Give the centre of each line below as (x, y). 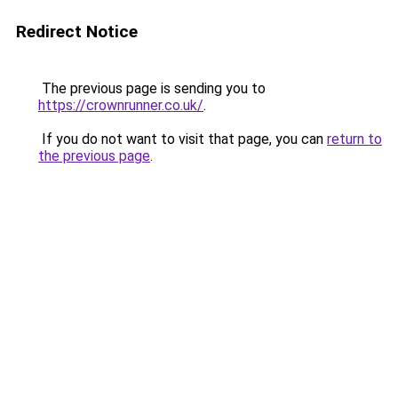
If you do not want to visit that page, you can (183, 139)
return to (354, 139)
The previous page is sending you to (152, 88)
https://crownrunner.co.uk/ (121, 105)
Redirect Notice (77, 32)
